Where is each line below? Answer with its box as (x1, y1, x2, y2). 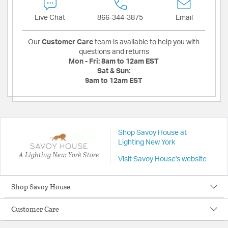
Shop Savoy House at (118, 129, 187, 136)
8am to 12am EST (101, 58, 159, 65)
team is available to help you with (93, 38, 199, 46)
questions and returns (78, 48, 149, 55)
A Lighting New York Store (18, 150, 99, 160)
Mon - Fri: (69, 58, 101, 65)
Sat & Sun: (97, 67, 130, 75)
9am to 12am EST (85, 77, 142, 84)
